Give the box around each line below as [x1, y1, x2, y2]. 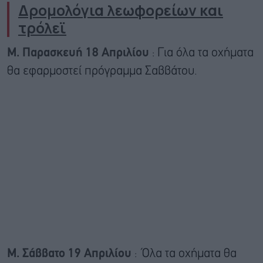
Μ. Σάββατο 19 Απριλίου [7, 248, 134, 259]
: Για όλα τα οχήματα [152, 47, 254, 59]
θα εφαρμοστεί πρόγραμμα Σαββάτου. [7, 65, 197, 77]
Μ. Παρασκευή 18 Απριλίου [7, 47, 152, 59]
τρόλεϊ [18, 17, 66, 38]
